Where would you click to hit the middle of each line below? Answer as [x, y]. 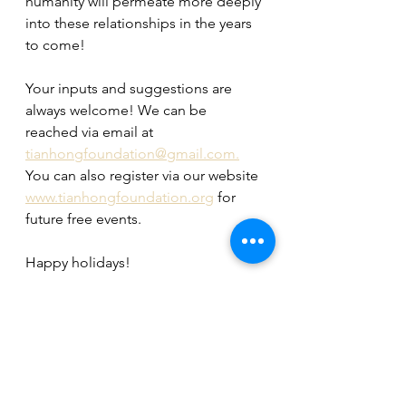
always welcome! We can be [118, 110]
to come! [55, 45]
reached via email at [91, 132]
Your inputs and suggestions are [130, 88]
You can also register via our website [144, 175]
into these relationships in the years [140, 23]
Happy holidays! [78, 262]
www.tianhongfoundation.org [120, 197]
